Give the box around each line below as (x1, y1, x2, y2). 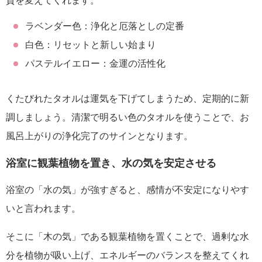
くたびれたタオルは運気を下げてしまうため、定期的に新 (6, 94, 249, 104)
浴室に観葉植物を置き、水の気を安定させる (6, 157, 216, 170)
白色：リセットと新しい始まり (25, 40, 156, 50)
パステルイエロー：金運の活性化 (25, 58, 166, 69)
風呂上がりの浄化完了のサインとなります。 (6, 131, 193, 142)
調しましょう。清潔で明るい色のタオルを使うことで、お (6, 112, 249, 123)
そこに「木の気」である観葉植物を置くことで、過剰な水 (6, 231, 249, 242)
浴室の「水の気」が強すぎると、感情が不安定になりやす (6, 184, 249, 195)
